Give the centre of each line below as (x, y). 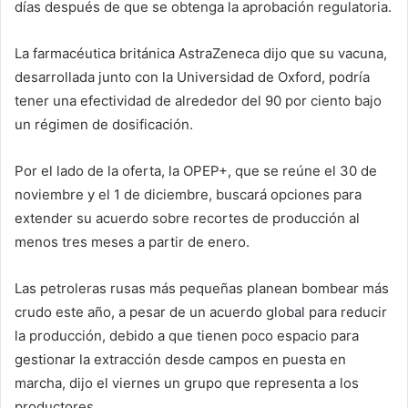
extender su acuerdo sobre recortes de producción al (187, 219)
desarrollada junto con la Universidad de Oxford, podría (192, 77)
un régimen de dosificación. (104, 125)
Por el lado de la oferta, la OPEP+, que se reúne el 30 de (196, 171)
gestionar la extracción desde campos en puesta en (180, 360)
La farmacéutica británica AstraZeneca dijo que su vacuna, (201, 54)
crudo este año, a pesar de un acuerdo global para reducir (201, 312)
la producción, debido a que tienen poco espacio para (187, 336)
